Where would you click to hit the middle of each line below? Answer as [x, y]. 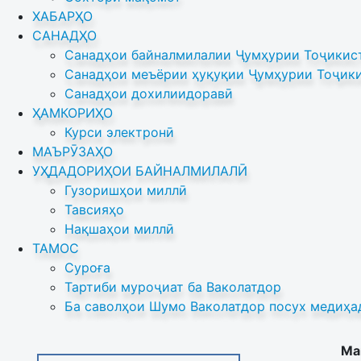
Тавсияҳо [94, 210]
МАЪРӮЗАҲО [73, 151]
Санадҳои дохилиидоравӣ [149, 93]
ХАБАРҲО [62, 16]
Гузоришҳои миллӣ [126, 190]
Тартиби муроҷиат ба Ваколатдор [173, 287]
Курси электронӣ [119, 132]
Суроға [87, 268]
